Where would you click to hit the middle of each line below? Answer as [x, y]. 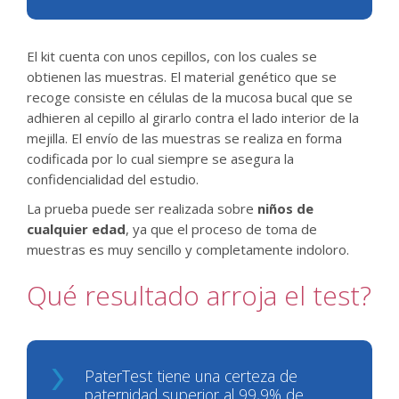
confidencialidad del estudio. [113, 179]
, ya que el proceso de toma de [221, 229]
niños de [285, 208]
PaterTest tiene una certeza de [191, 376]
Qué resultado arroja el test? [199, 295]
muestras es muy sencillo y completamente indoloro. [188, 249]
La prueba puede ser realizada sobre [142, 208]
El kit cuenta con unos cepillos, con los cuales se [172, 56]
